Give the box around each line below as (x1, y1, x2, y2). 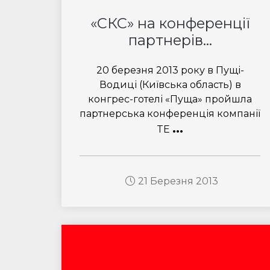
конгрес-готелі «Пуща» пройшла (88, 93, 252, 105)
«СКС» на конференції (90, 14, 250, 32)
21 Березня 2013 (137, 175, 218, 187)
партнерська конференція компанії (80, 108, 260, 119)
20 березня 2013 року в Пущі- (96, 64, 244, 76)
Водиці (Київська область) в (99, 79, 241, 90)
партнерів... (128, 31, 212, 49)
